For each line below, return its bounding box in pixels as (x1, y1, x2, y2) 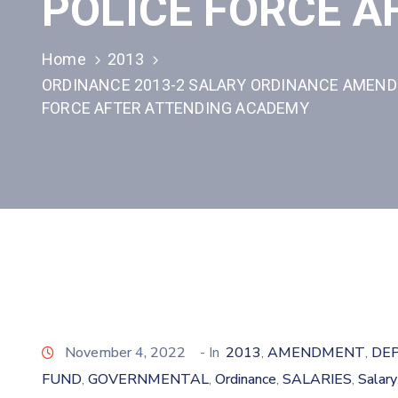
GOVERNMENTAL (88, 370, 209, 389)
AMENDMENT (267, 343, 365, 362)
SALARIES (283, 370, 352, 389)
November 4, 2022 (65, 343, 186, 362)
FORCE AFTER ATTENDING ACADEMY (42, 99, 309, 117)
